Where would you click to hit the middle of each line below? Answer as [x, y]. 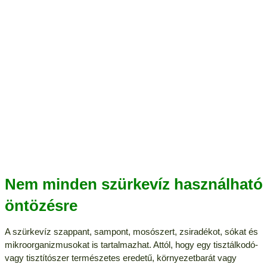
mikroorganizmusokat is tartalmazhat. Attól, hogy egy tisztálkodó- [131, 244]
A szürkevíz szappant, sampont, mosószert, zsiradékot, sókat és [131, 231]
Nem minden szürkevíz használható [133, 184]
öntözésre [41, 205]
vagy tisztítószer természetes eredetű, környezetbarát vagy [120, 257]
